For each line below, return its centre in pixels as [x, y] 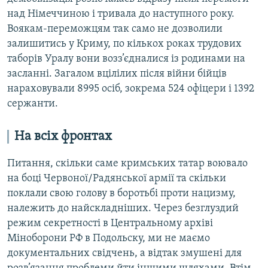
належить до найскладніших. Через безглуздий [123, 209]
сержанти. [33, 104]
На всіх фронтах [63, 137]
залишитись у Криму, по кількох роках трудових [124, 44]
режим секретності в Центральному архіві [110, 224]
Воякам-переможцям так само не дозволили [115, 29]
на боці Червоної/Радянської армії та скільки [117, 179]
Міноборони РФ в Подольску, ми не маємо [109, 239]
